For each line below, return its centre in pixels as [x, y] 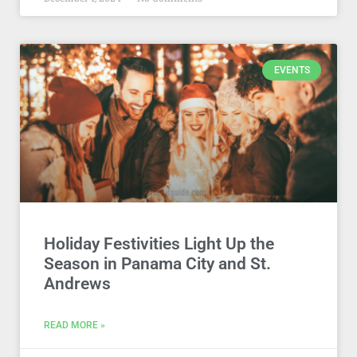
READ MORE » [75, 325]
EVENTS [292, 71]
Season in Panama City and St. [157, 264]
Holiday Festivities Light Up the [159, 244]
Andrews [77, 284]
